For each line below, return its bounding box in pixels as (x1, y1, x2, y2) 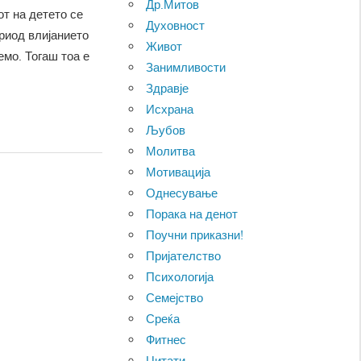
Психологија (146, 269, 214, 285)
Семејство (146, 290, 204, 306)
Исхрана (146, 102, 194, 118)
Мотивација (146, 164, 211, 180)
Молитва (146, 143, 196, 160)
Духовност (146, 18, 205, 34)
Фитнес (146, 332, 187, 348)
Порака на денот (146, 206, 239, 222)
